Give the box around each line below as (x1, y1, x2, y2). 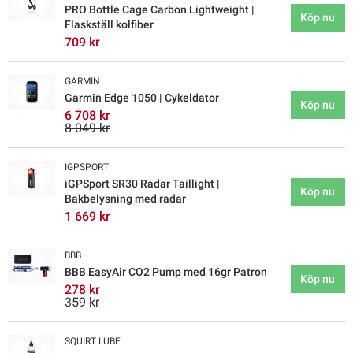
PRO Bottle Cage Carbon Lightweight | (65, 3, 255, 17)
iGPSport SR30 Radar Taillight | (65, 177, 220, 191)
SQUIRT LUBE (65, 336, 121, 347)
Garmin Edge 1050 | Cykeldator (65, 91, 219, 105)
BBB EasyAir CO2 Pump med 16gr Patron (65, 266, 267, 279)
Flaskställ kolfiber (65, 18, 154, 32)
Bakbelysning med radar (65, 192, 186, 206)
